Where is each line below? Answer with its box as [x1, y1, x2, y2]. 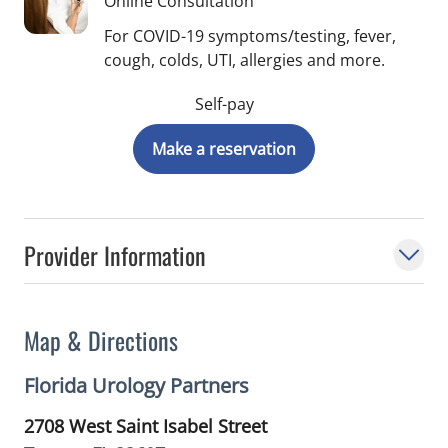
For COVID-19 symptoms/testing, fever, [104, 25, 396, 47]
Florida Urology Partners [24, 372, 249, 399]
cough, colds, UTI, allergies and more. [104, 49, 385, 71]
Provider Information [24, 237, 206, 273]
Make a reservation [152, 138, 296, 160]
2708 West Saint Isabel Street [24, 414, 267, 438]
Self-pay [194, 93, 254, 115]
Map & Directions [24, 322, 178, 358]
